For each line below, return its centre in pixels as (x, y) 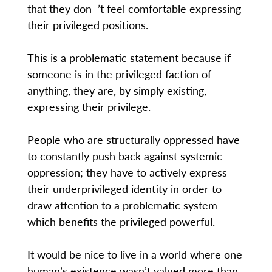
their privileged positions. (87, 25)
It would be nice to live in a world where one (134, 254)
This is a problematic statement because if (129, 58)
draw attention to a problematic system (122, 205)
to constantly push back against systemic (124, 156)
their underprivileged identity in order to (124, 189)
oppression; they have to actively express (127, 172)
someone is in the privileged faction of (119, 74)
